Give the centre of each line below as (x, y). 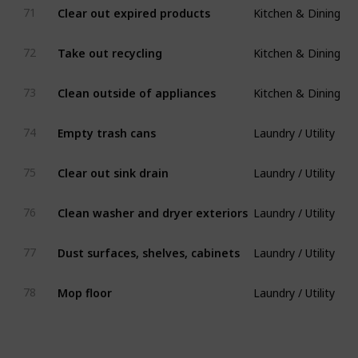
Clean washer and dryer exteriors (152, 207)
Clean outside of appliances (136, 87)
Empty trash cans (106, 127)
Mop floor (84, 286)
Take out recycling (109, 47)
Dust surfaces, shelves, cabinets (148, 247)
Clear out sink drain (113, 167)
